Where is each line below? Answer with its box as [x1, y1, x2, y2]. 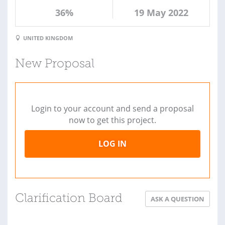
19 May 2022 [134, 6, 188, 19]
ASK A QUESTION [151, 194, 204, 204]
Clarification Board [15, 193, 123, 205]
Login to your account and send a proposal [31, 103, 194, 115]
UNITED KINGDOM [23, 34, 73, 42]
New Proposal [15, 58, 94, 71]
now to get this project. [69, 115, 156, 126]
